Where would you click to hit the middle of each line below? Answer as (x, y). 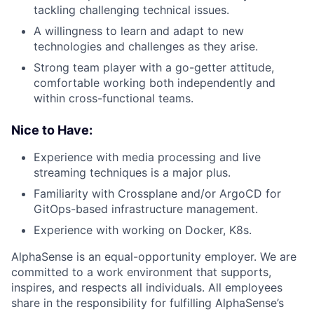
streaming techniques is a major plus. (132, 172)
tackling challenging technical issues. (131, 9)
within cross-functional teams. (114, 98)
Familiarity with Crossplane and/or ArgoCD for (157, 193)
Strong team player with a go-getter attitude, (154, 67)
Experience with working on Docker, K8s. (143, 230)
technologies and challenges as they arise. (146, 46)
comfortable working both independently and (155, 82)
